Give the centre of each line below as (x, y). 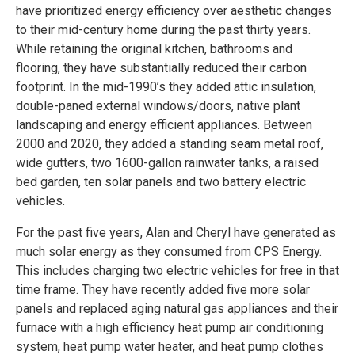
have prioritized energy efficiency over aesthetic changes (174, 11)
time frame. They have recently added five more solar (163, 290)
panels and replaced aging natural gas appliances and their (177, 309)
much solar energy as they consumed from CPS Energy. (169, 252)
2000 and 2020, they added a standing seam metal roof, (170, 144)
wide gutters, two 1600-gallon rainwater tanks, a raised (167, 163)
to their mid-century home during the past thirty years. (163, 30)
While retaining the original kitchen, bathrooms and (154, 49)
